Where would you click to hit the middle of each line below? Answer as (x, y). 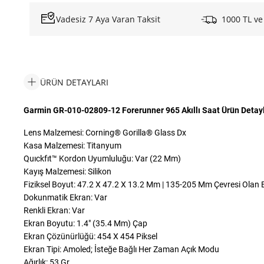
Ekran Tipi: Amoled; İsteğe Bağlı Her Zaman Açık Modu (121, 249)
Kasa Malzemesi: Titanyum (72, 146)
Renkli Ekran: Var (54, 210)
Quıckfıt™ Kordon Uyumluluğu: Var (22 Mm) (102, 159)
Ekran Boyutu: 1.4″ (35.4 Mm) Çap (85, 223)
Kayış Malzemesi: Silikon (67, 171)
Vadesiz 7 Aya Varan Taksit (108, 19)
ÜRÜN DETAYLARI (74, 82)
